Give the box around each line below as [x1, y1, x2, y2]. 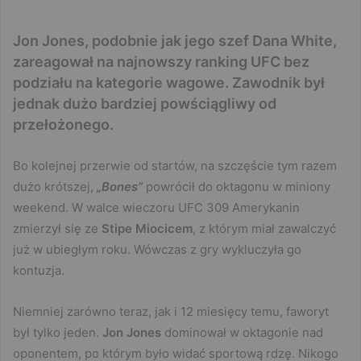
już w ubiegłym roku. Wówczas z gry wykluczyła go [13, 241, 301, 257]
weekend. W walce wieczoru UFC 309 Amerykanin [13, 199, 300, 215]
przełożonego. [13, 115, 114, 133]
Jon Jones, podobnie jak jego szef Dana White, [13, 31, 337, 49]
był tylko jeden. [13, 324, 102, 340]
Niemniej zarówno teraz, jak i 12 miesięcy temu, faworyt [13, 303, 329, 319]
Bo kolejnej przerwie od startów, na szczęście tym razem [13, 157, 337, 173]
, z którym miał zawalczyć [193, 220, 336, 236]
